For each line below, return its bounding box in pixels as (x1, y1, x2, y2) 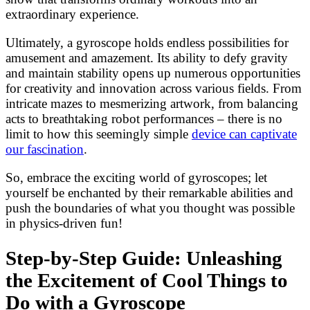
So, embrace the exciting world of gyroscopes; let (6, 170, 267, 185)
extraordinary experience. (6, 7, 139, 22)
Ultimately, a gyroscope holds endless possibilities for (6, 35, 289, 51)
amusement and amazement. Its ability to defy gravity (6, 51, 288, 66)
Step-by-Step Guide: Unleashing (6, 248, 282, 270)
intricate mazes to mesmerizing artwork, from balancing (6, 96, 298, 111)
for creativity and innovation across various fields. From (6, 81, 302, 96)
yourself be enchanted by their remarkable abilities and (6, 185, 293, 201)
